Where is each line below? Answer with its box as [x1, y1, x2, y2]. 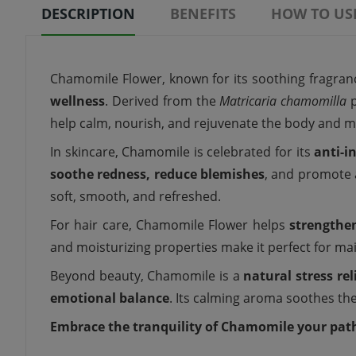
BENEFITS [170, 4, 236, 24]
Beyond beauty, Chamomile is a [50, 267, 244, 285]
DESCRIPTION [41, 4, 135, 24]
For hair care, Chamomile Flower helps [50, 216, 290, 234]
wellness [50, 92, 105, 110]
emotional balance [50, 289, 169, 308]
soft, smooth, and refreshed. [50, 188, 221, 206]
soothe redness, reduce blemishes [50, 165, 265, 184]
